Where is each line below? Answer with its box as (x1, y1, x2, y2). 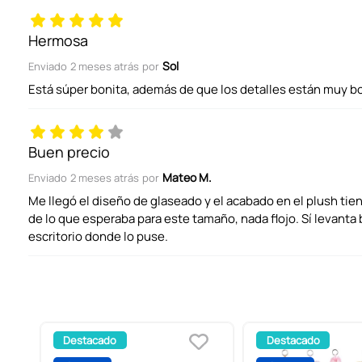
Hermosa (28, 31, 88, 51)
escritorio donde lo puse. (28, 228, 168, 246)
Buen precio (28, 142, 110, 162)
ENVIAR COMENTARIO (94, 28, 222, 47)
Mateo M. (162, 170, 212, 186)
